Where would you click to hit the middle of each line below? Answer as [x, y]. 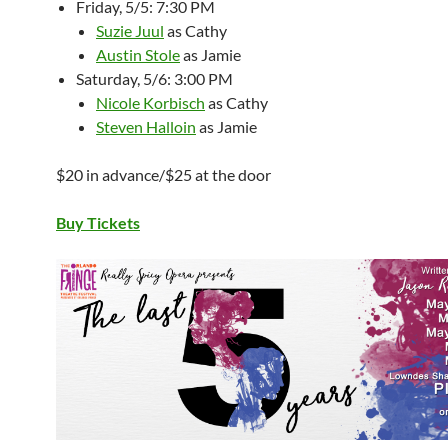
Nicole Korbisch [150, 103]
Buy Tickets [98, 223]
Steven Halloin [146, 127]
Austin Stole [138, 55]
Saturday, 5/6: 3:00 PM [154, 79]
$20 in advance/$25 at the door [163, 175]
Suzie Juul [130, 31]
